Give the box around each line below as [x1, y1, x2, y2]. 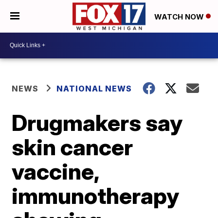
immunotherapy [12, 182, 180, 209]
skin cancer [12, 133, 133, 161]
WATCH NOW [154, 12, 206, 21]
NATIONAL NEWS [56, 83, 132, 93]
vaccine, [12, 157, 99, 185]
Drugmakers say [12, 109, 183, 136]
